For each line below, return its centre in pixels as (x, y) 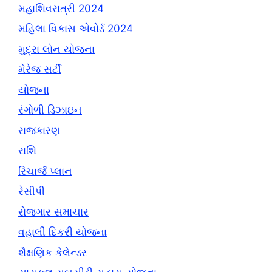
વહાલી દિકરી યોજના (63, 232)
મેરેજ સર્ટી (40, 69)
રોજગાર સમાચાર (53, 212)
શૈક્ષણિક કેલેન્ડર (53, 252)
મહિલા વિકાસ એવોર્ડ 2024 (76, 29)
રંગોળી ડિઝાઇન (50, 110)
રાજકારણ (39, 130)
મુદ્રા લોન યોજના (56, 49)
